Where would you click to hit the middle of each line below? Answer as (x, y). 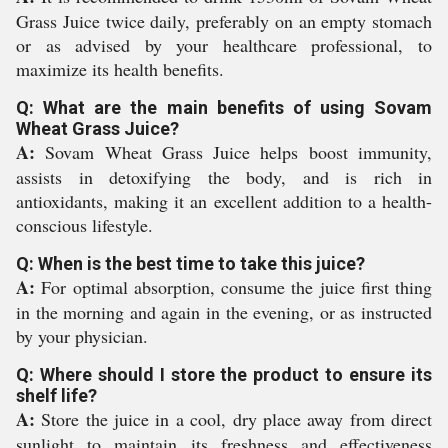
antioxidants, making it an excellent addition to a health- (224, 201)
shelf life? (56, 395)
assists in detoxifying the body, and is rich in (224, 177)
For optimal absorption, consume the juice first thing (233, 287)
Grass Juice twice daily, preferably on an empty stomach (224, 21)
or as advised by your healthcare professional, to (224, 45)
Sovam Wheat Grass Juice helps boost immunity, (233, 152)
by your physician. (82, 336)
